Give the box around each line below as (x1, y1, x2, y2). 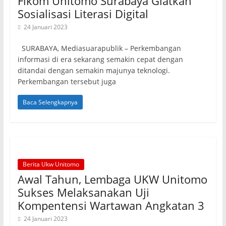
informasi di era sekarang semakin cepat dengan (17, 54, 183, 64)
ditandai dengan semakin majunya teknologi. (17, 66, 170, 75)
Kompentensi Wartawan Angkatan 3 (17, 198, 204, 213)
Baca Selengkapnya (22, 98, 78, 106)
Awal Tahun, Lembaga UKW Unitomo (17, 172, 207, 187)
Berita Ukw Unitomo (22, 160, 79, 168)
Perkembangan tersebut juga (17, 77, 116, 86)
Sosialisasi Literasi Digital (17, 6, 148, 21)
